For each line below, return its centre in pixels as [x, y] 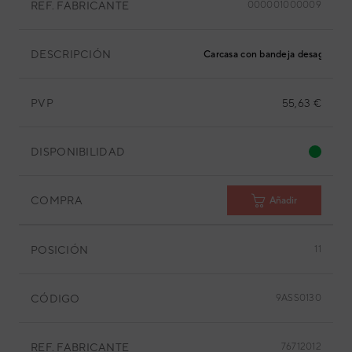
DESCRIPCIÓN [71, 54]
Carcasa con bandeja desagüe [269, 54]
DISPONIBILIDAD [78, 151]
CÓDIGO [55, 298]
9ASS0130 [298, 298]
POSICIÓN [60, 249]
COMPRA [57, 200]
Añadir [283, 200]
